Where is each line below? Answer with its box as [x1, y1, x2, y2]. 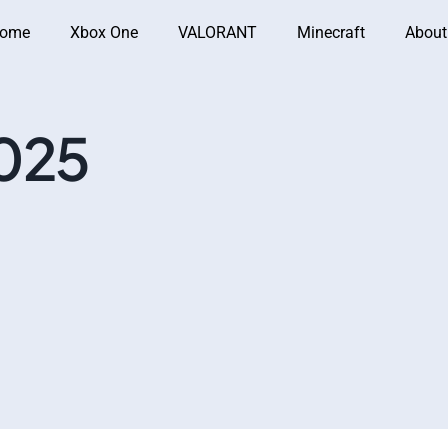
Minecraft [297, 23, 365, 42]
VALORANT [178, 23, 257, 42]
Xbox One [70, 23, 138, 42]
